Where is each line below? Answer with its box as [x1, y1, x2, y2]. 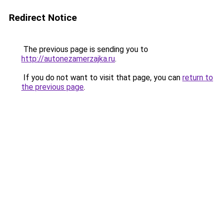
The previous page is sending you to [21, 45, 148, 54]
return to [182, 73, 213, 82]
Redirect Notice [9, 12, 77, 23]
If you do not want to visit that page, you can [21, 73, 182, 82]
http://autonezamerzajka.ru [21, 54, 115, 63]
